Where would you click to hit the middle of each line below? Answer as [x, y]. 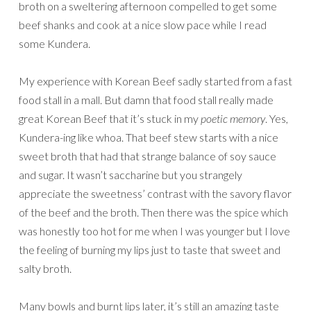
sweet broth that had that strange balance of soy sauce [148, 155]
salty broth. [45, 268]
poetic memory [233, 118]
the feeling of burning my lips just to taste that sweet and [150, 249]
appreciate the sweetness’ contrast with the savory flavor [155, 193]
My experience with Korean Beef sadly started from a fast [155, 81]
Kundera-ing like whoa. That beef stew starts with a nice [149, 137]
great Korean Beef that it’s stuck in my [110, 118]
